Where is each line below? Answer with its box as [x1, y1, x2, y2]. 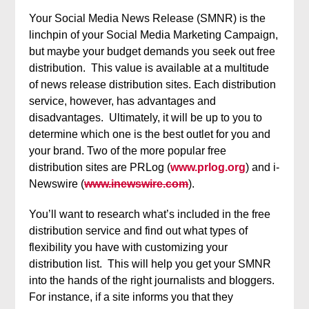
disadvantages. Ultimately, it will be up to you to [29, 112, 263, 123]
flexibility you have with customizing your [29, 241, 228, 253]
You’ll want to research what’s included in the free [29, 208, 271, 220]
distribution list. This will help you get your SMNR [29, 258, 272, 270]
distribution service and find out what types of [29, 225, 248, 237]
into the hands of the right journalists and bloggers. [29, 275, 275, 286]
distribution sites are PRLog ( [29, 161, 171, 173]
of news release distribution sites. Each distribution [29, 79, 277, 90]
